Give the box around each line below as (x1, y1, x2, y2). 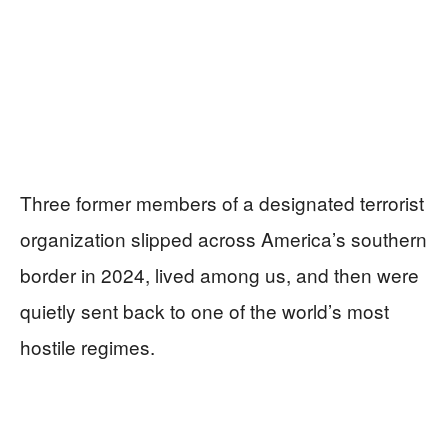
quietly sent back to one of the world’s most (20, 297, 389, 325)
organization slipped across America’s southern (20, 225, 427, 253)
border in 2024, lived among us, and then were (20, 261, 419, 289)
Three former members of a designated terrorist (20, 189, 424, 217)
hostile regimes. (20, 333, 155, 361)
